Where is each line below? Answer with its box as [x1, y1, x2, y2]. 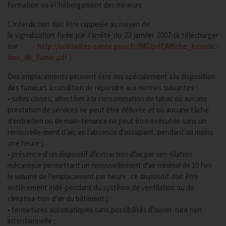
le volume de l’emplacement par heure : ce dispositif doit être [8, 172, 199, 181]
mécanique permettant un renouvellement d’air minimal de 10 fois [8, 160, 212, 170]
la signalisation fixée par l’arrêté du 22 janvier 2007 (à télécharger [8, 30, 218, 40]
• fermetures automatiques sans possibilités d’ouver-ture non [8, 205, 202, 214]
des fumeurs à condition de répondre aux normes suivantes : [8, 83, 197, 92]
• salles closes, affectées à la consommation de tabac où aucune [8, 94, 207, 103]
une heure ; [8, 138, 43, 148]
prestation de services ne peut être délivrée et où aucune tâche [8, 105, 209, 115]
